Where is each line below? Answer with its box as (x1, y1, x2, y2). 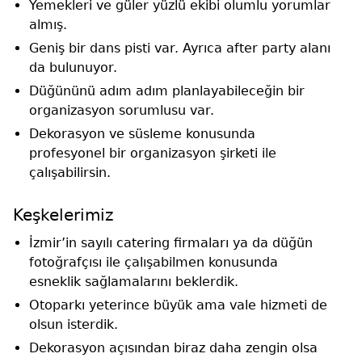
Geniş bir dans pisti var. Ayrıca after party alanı (29, 40, 330, 56)
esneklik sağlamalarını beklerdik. (29, 273, 238, 289)
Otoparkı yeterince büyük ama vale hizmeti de (29, 297, 327, 313)
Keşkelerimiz (13, 204, 114, 225)
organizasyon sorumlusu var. (29, 102, 218, 118)
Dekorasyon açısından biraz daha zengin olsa (29, 339, 318, 356)
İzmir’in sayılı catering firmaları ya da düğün (29, 234, 313, 250)
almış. (29, 16, 71, 32)
